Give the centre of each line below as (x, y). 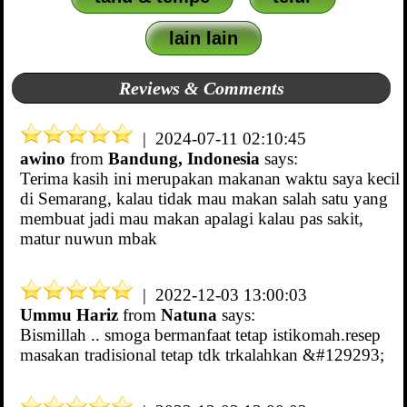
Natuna (189, 315)
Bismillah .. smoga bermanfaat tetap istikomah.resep (200, 335)
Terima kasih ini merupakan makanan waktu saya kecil (210, 179)
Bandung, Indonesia (184, 159)
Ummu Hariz (69, 315)
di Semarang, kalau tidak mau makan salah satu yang (204, 199)
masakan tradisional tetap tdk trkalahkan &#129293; (202, 355)
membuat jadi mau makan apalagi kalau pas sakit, (192, 219)
